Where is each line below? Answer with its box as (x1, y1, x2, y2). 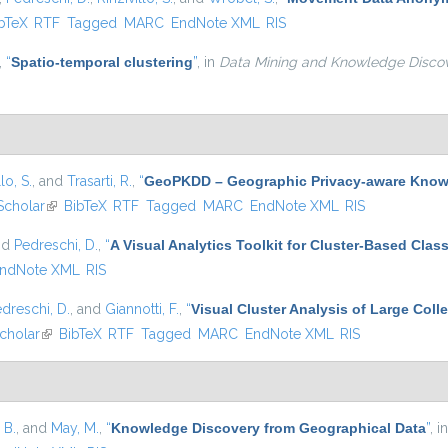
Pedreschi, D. (14, 237, 98, 253)
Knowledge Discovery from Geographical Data (111, 420, 426, 436)
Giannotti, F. (105, 301, 179, 317)
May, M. (51, 420, 99, 436)
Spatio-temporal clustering (11, 54, 193, 70)
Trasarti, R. (67, 173, 132, 189)
